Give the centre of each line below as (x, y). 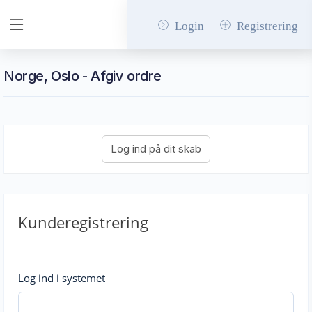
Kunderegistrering (83, 222)
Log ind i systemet (62, 278)
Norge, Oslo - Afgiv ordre (83, 76)
